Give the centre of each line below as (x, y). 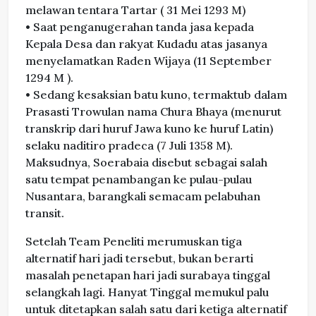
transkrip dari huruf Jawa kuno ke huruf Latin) (149, 129)
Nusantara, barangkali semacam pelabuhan (143, 196)
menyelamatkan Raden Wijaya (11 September (148, 61)
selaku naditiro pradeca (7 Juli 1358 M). (129, 146)
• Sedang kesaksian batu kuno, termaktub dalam (156, 95)
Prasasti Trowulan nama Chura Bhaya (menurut (153, 112)
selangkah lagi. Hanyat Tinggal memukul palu (147, 292)
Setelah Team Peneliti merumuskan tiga (134, 242)
